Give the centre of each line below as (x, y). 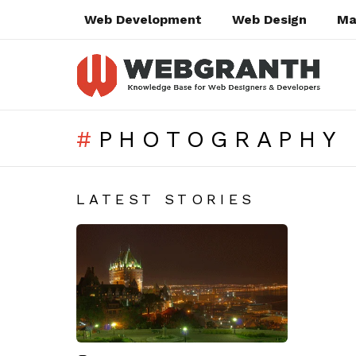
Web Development (143, 19)
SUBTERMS (111, 172)
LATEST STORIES (166, 199)
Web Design (270, 19)
